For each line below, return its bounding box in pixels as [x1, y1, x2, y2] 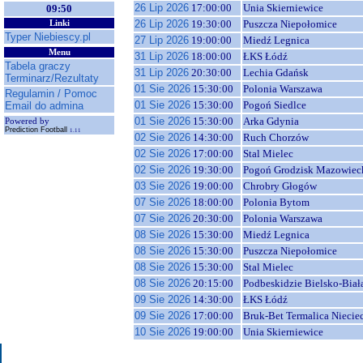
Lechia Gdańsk [243, 66, 309, 79]
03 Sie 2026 [135, 180, 190, 192]
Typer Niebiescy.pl [5, 31, 91, 43]
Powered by [5, 117, 49, 126]
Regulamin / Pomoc [5, 88, 97, 100]
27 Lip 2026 [135, 34, 189, 46]
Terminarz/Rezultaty [5, 72, 99, 84]
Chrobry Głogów [243, 180, 317, 192]
